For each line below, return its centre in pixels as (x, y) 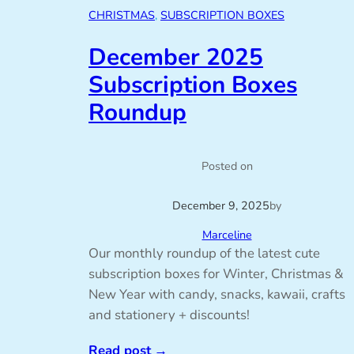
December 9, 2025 (221, 206)
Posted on (227, 166)
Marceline (227, 234)
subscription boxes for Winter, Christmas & (216, 273)
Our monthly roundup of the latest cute (204, 253)
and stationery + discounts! (169, 314)
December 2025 (176, 56)
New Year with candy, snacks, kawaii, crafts (217, 294)
